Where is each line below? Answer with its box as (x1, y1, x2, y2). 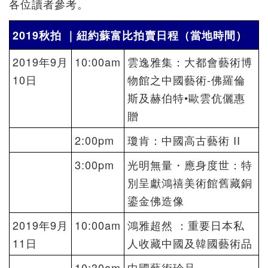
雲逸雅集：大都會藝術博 (127, 54, 252, 70)
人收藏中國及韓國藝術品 (127, 235, 252, 251)
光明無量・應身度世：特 (127, 157, 252, 173)
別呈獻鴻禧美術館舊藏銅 (127, 175, 252, 191)
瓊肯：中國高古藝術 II (127, 132, 240, 148)
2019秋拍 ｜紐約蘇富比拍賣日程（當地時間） (13, 28, 247, 44)
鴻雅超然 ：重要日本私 (127, 217, 245, 233)
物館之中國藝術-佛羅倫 (127, 72, 245, 88)
